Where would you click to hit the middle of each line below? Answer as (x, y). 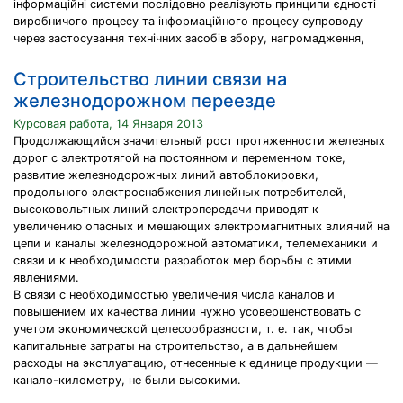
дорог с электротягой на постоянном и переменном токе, (179, 158)
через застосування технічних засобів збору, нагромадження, (189, 38)
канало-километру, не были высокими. (127, 380)
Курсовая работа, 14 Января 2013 (108, 124)
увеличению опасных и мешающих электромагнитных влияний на (201, 226)
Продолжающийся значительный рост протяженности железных (199, 141)
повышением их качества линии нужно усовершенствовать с (187, 312)
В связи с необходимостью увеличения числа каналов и (174, 295)
